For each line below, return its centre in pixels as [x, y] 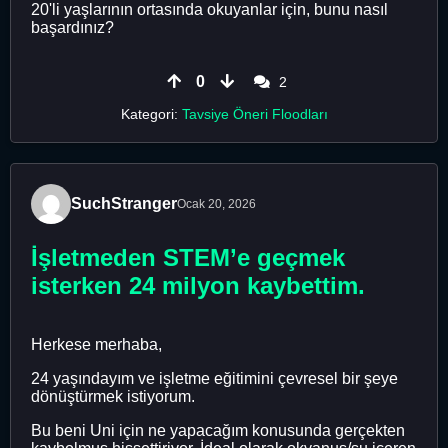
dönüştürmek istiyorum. [113, 396]
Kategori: [151, 113]
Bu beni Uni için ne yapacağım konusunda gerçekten [218, 430]
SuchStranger [124, 204]
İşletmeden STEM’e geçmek [188, 257]
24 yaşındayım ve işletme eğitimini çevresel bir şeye [214, 378]
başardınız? [72, 27]
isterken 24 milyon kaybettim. [198, 285]
